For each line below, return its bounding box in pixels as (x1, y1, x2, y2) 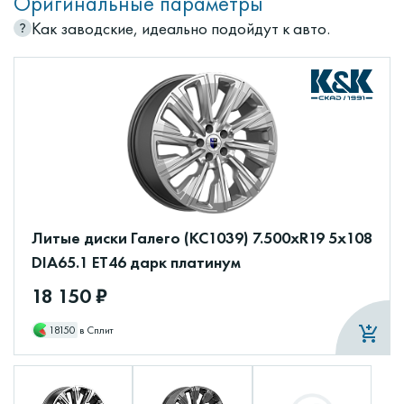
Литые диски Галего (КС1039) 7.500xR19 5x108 (32, 227, 372, 249)
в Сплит (78, 323, 115, 338)
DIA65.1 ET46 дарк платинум (32, 252, 241, 273)
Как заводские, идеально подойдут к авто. (32, 17, 330, 41)
